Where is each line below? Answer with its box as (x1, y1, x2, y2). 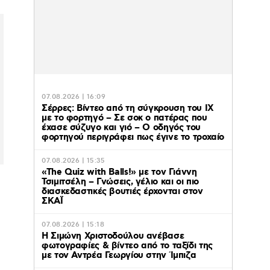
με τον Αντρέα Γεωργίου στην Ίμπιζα (42, 250, 196, 262)
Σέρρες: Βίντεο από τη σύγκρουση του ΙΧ (42, 102, 214, 115)
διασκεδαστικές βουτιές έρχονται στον (42, 186, 203, 198)
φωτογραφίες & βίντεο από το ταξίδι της (42, 240, 213, 253)
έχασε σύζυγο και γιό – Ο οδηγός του (42, 122, 201, 134)
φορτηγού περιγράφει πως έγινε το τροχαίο (42, 131, 224, 144)
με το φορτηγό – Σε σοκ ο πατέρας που (42, 112, 207, 125)
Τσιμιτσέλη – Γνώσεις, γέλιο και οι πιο (42, 176, 199, 189)
